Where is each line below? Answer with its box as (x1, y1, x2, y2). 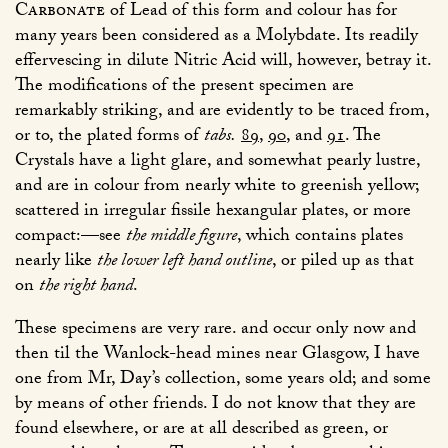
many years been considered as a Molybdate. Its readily (15, 22, 418, 54)
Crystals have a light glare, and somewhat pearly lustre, (15, 147, 420, 179)
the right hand (39, 272, 133, 304)
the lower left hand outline (97, 247, 272, 279)
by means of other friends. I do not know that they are (15, 390, 416, 422)
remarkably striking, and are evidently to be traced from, (15, 97, 429, 129)
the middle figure (126, 222, 237, 254)
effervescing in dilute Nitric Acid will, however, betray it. (15, 47, 431, 79)
